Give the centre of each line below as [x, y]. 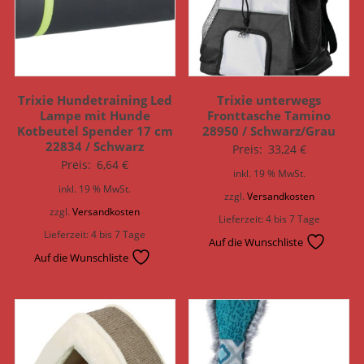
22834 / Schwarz [95, 146]
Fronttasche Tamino [269, 115]
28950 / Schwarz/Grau [269, 131]
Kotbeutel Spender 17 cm [95, 131]
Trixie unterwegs [269, 100]
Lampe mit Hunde [95, 115]
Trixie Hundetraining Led [95, 100]
